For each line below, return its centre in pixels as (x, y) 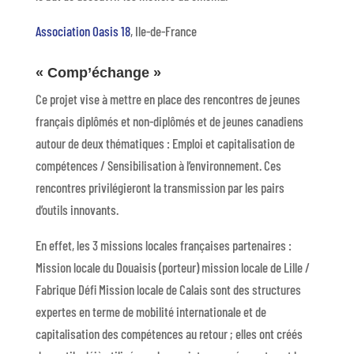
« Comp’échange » (98, 73)
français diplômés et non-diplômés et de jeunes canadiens (169, 121)
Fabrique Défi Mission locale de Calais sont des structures (168, 289)
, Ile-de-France (163, 31)
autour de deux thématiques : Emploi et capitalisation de (165, 143)
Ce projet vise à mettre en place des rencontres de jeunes (168, 99)
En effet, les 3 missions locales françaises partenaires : (163, 245)
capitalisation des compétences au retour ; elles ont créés (169, 333)
